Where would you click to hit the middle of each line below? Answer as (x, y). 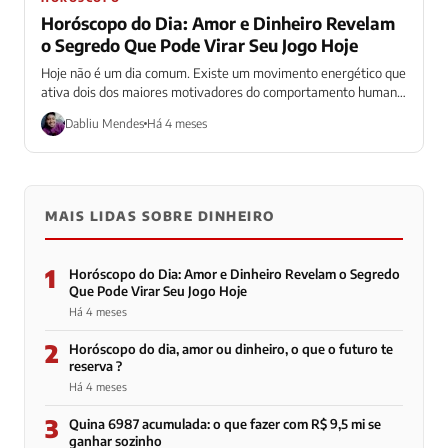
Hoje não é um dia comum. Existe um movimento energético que (223, 72)
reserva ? (95, 365)
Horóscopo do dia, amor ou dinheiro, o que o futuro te (231, 348)
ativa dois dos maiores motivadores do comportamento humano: (224, 91)
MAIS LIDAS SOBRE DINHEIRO (160, 215)
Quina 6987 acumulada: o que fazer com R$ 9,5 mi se (225, 423)
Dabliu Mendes (104, 124)
